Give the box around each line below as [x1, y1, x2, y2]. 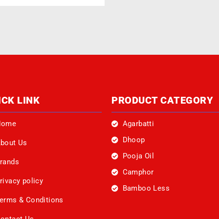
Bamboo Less [122, 184, 170, 193]
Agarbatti [122, 119, 154, 128]
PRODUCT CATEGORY [111, 94, 214, 106]
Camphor [122, 168, 154, 176]
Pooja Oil [122, 152, 154, 160]
